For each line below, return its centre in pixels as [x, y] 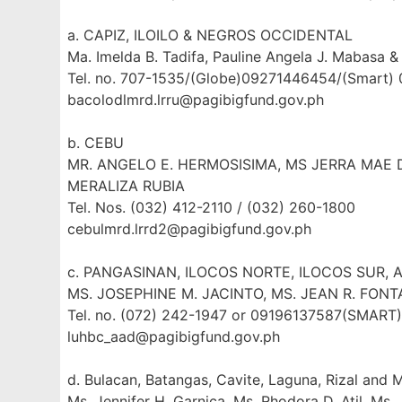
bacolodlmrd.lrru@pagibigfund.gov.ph [196, 100]
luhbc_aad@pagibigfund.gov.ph [174, 336]
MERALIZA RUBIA [127, 186]
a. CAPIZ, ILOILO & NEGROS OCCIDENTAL [210, 35]
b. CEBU [96, 143]
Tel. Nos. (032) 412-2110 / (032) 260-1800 [212, 207]
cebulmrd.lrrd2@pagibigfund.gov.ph [190, 229]
